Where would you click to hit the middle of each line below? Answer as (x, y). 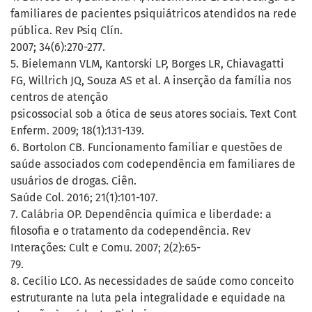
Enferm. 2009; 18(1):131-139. (77, 131)
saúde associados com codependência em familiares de (153, 164)
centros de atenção (59, 97)
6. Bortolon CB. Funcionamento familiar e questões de (147, 148)
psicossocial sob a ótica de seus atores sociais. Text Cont (154, 114)
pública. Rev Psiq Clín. (67, 31)
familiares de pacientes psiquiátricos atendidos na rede (154, 14)
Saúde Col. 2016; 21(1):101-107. (84, 198)
